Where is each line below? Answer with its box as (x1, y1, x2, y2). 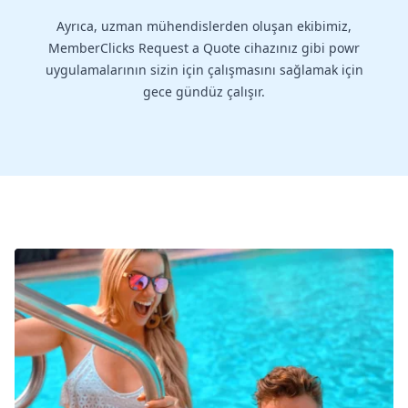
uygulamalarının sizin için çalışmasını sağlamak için (45, 61, 363, 79)
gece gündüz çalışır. (143, 83, 265, 101)
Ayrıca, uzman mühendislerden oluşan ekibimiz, (56, 17, 352, 36)
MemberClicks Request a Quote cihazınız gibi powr (48, 39, 360, 57)
